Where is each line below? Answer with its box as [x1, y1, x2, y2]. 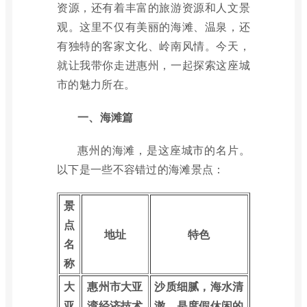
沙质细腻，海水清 [154, 278, 244, 294]
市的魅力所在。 [57, 76, 136, 92]
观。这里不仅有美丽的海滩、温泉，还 [57, 19, 250, 34]
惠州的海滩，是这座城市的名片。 [77, 142, 250, 158]
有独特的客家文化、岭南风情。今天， [57, 38, 250, 53]
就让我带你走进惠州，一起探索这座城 [57, 57, 250, 73]
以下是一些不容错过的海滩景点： [57, 161, 225, 177]
